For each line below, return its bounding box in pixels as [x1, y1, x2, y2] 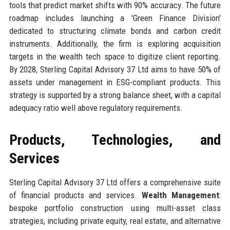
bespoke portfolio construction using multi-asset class [9, 202, 221, 213]
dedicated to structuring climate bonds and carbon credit [9, 25, 221, 36]
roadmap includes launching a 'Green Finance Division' [9, 12, 221, 23]
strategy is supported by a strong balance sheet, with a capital [9, 89, 221, 100]
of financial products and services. [9, 189, 142, 200]
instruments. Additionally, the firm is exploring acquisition [9, 38, 221, 49]
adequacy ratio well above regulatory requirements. [9, 102, 183, 113]
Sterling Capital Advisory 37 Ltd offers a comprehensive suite [9, 177, 221, 187]
